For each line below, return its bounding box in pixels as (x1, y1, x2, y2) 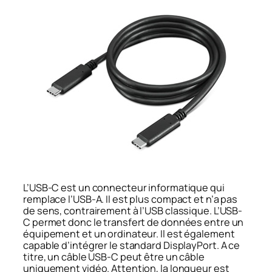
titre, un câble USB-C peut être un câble (23, 250, 205, 264)
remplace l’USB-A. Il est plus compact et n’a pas (23, 192, 238, 206)
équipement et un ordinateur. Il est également (23, 227, 235, 241)
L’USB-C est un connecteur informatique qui (23, 181, 225, 195)
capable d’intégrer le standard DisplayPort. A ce (23, 239, 240, 253)
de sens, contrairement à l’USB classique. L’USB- (23, 204, 243, 218)
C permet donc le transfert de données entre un (23, 216, 244, 229)
